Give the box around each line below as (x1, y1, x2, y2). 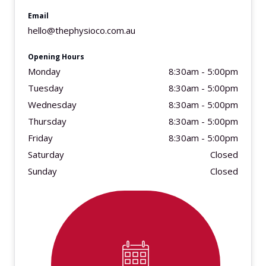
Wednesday (28, 99, 77, 110)
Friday (28, 132, 53, 144)
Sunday (28, 165, 57, 177)
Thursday (28, 115, 66, 127)
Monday (28, 65, 61, 77)
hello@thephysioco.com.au (28, 24, 135, 36)
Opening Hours (28, 52, 84, 62)
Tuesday (28, 82, 64, 94)
